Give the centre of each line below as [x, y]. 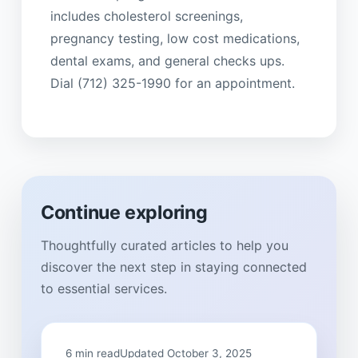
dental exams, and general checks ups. [167, 60]
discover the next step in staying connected [173, 267]
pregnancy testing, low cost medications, [175, 38]
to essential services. [103, 288]
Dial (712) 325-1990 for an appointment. [172, 83]
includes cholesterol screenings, [146, 16]
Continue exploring [124, 213]
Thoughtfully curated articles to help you [164, 245]
